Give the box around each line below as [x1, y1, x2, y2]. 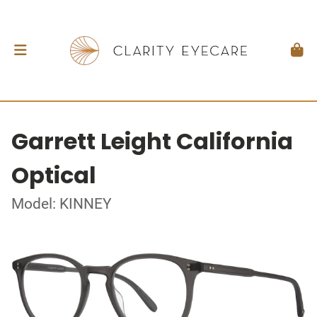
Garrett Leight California [11, 125, 293, 157]
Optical [11, 159, 96, 191]
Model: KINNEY [11, 195, 112, 212]
